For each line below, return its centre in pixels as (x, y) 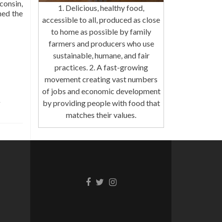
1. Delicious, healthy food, (101, 8)
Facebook (104, 181)
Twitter (110, 181)
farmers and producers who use (101, 44)
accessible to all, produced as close (101, 20)
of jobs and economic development (101, 91)
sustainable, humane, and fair (101, 55)
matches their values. (101, 115)
